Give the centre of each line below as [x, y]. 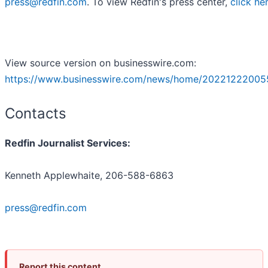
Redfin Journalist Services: [68, 143]
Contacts [36, 114]
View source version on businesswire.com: [100, 63]
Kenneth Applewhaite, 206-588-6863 [89, 176]
